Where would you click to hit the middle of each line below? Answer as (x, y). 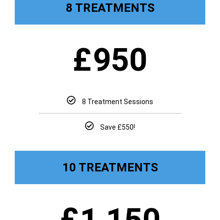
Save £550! (118, 127)
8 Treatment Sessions (118, 101)
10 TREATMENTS (110, 167)
